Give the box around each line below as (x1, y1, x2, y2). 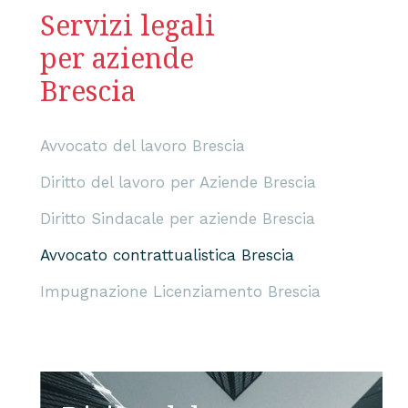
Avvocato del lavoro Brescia (40, 137, 245, 155)
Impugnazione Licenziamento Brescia (40, 282, 321, 301)
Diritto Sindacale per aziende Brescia (40, 209, 315, 228)
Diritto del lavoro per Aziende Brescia (40, 173, 316, 191)
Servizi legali (40, 6, 215, 44)
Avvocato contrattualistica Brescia (40, 246, 294, 264)
